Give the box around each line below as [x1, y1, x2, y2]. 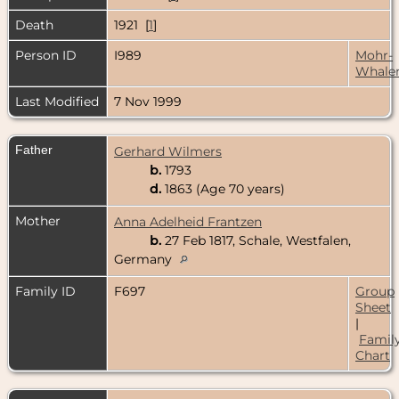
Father [15, 142, 53, 157]
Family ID [15, 282, 76, 299]
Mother [15, 212, 61, 229]
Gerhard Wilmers [114, 142, 222, 159]
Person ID [15, 46, 77, 63]
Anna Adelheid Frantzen [114, 213, 262, 230]
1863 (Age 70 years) [161, 180, 285, 197]
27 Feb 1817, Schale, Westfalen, [161, 232, 351, 248]
